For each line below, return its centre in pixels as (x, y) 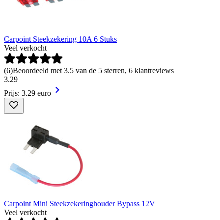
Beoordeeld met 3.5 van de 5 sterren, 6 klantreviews (93, 71)
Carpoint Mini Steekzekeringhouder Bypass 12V (80, 204)
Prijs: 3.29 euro (27, 93)
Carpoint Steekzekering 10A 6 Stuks (60, 39)
